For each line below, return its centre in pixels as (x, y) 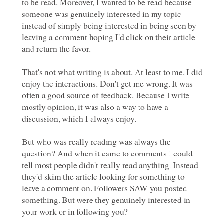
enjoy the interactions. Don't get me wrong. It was (107, 83)
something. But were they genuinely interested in (106, 199)
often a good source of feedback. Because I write (106, 95)
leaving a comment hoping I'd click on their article (108, 37)
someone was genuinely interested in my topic (101, 13)
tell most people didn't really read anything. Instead (110, 164)
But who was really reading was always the (96, 141)
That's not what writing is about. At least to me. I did (112, 71)
